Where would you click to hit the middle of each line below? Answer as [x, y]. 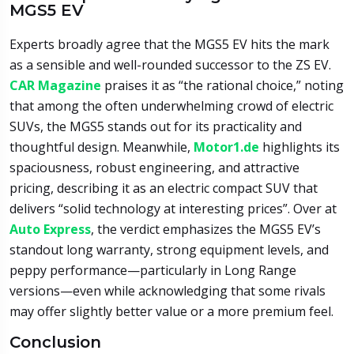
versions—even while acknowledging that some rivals [168, 290]
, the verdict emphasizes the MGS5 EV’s [206, 229]
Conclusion [55, 342]
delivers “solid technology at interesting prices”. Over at [173, 208]
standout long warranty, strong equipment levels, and [169, 249]
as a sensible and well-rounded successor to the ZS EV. [170, 64]
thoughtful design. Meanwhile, [102, 147]
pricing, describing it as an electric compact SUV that [164, 188]
